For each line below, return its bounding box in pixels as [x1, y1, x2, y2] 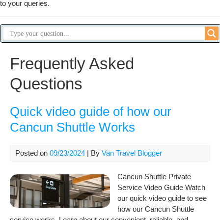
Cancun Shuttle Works [10, 120, 135, 135]
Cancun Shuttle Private [117, 172, 191, 181]
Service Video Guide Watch [117, 183, 205, 192]
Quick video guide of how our [10, 104, 171, 119]
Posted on [15, 149, 50, 157]
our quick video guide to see [117, 194, 207, 202]
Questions [10, 75, 82, 93]
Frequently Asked [10, 55, 134, 73]
